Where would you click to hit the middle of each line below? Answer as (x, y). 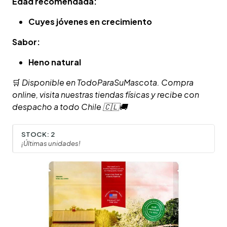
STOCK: (35, 134)
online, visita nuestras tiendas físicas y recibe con (106, 95)
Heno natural (55, 62)
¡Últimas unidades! (51, 143)
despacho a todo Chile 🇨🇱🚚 (70, 107)
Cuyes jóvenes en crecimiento (90, 22)
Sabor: (26, 42)
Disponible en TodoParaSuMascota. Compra (108, 83)
